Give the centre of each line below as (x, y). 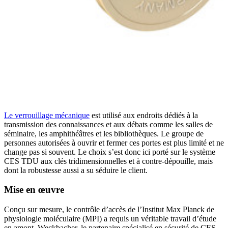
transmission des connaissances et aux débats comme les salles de (108, 124)
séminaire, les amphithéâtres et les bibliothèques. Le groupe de (104, 133)
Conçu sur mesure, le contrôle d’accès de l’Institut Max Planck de (109, 209)
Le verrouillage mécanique (47, 115)
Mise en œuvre (34, 190)
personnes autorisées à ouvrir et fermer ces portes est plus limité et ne (114, 142)
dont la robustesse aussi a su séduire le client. (76, 170)
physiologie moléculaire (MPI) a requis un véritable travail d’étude (110, 219)
